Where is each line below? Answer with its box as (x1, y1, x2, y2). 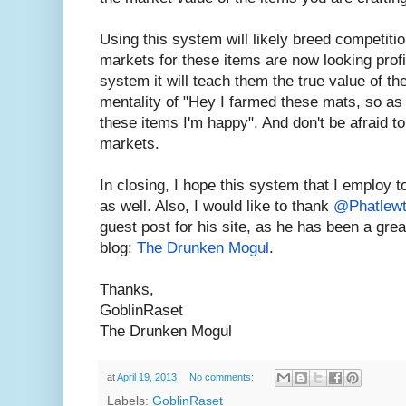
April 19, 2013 (117, 371, 177, 382)
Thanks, (100, 280, 154, 298)
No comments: (188, 371, 256, 382)
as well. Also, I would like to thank (100, 197, 333, 215)
